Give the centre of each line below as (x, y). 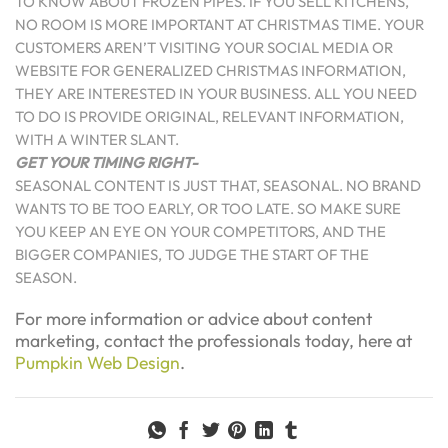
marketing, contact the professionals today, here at (213, 341)
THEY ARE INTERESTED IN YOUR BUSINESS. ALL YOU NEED (216, 93)
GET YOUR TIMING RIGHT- (106, 162)
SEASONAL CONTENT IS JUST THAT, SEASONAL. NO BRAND (218, 185)
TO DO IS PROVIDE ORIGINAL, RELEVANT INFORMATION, (209, 116)
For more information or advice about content (193, 319)
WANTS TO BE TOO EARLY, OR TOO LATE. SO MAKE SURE (208, 208)
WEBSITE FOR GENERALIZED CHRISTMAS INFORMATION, (210, 70)
